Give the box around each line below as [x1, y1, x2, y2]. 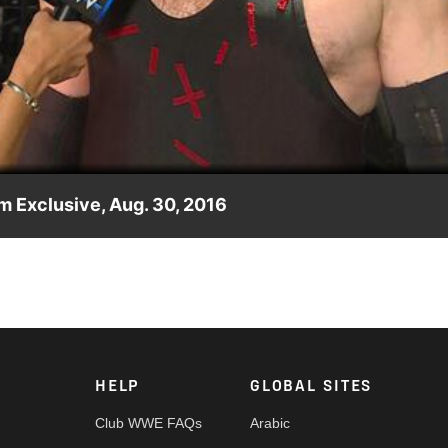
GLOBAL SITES [250, 378, 373, 395]
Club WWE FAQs [95, 415, 203, 432]
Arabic [250, 415, 291, 432]
